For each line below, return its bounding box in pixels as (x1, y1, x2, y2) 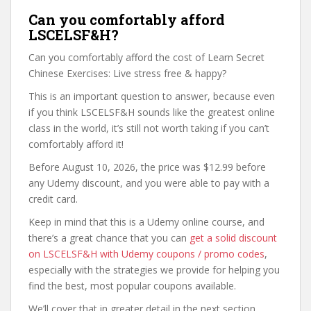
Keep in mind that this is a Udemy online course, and (28, 215, 264, 228)
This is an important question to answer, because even (28, 90, 275, 103)
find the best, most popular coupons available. (28, 279, 236, 292)
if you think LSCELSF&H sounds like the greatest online (28, 106, 275, 119)
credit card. (28, 192, 78, 205)
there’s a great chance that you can (28, 231, 190, 244)
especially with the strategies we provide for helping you (28, 263, 280, 276)
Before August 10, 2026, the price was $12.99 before (28, 160, 266, 174)
